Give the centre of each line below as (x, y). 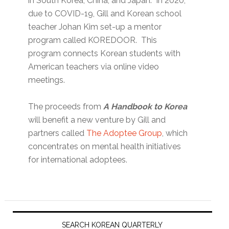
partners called (58, 133)
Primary (30, 210)
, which (175, 133)
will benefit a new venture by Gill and (97, 120)
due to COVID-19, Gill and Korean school (105, 14)
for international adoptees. (78, 160)
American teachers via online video (94, 67)
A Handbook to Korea (145, 107)
